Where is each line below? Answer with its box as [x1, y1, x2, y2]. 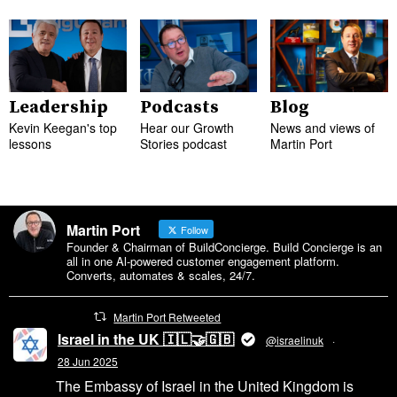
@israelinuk [266, 331, 323, 347]
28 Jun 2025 [58, 353, 118, 369]
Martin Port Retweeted [113, 308, 222, 324]
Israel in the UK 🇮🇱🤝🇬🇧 [58, 328, 234, 349]
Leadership [9, 96, 108, 119]
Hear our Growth [139, 118, 234, 136]
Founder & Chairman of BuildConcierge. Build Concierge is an [66, 237, 382, 255]
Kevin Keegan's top [9, 118, 117, 136]
